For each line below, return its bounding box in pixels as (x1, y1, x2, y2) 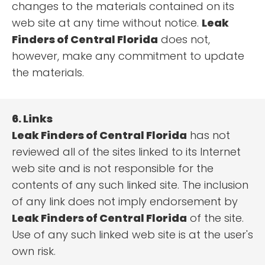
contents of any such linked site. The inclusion (12, 177, 248, 193)
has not (187, 128, 230, 143)
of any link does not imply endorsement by (12, 194, 238, 209)
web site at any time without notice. (12, 15, 202, 31)
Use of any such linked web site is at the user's (12, 227, 253, 243)
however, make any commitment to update (12, 49, 244, 64)
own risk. (12, 244, 56, 259)
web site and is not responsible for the (12, 161, 214, 176)
